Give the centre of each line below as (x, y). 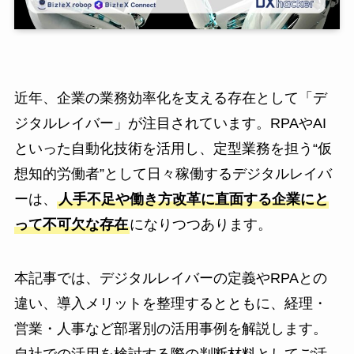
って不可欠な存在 (71, 225)
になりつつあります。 (200, 225)
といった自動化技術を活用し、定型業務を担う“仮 (173, 149)
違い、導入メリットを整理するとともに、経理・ (170, 304)
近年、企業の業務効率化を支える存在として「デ (170, 98)
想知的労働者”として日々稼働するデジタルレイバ (173, 174)
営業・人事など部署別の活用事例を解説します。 (170, 329)
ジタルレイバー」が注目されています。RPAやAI (170, 124)
